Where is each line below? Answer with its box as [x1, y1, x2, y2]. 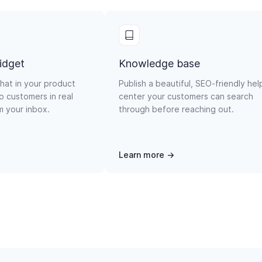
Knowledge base [119, 57, 200, 70]
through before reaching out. [119, 104, 234, 114]
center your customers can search [119, 91, 253, 101]
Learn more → [119, 149, 174, 160]
